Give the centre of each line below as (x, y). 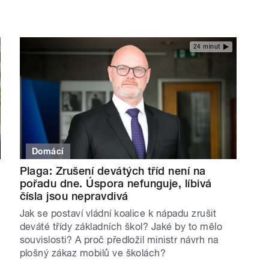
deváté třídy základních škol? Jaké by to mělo (121, 226)
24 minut (207, 47)
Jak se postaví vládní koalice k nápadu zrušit (118, 213)
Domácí (48, 151)
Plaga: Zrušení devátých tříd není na (113, 171)
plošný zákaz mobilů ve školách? (93, 253)
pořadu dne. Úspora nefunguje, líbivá (116, 183)
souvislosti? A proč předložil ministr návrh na (119, 240)
